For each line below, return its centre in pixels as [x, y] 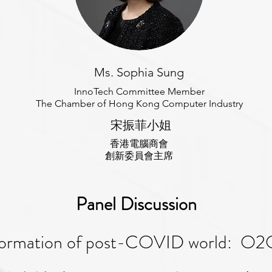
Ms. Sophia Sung [139, 72]
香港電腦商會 [139, 144]
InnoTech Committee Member [139, 91]
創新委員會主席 [139, 156]
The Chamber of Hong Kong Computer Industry [139, 104]
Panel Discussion [136, 204]
